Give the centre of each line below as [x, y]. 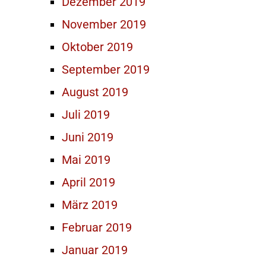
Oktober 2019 [97, 47]
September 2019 [106, 69]
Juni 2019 [88, 137]
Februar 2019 [97, 227]
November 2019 [104, 24]
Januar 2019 [95, 250]
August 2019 [95, 92]
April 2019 [88, 182]
